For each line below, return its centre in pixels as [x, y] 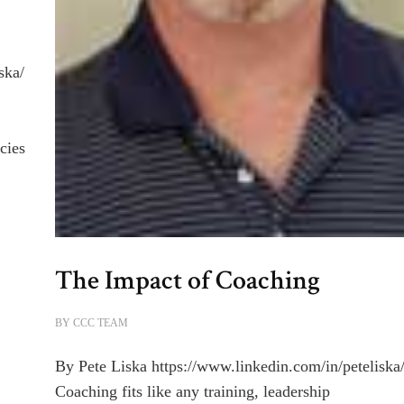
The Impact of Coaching [188, 280]
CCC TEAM [101, 322]
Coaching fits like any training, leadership [193, 391]
